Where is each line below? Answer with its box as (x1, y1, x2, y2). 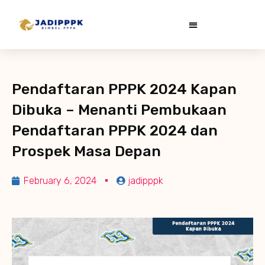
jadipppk (128, 174, 163, 186)
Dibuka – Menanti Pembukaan (12, 101, 227, 118)
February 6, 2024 (24, 174, 96, 186)
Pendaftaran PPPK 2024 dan (12, 121, 218, 139)
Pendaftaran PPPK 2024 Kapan (12, 80, 237, 98)
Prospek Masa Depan (12, 142, 161, 160)
